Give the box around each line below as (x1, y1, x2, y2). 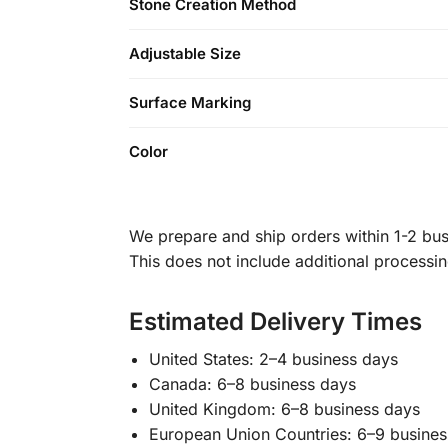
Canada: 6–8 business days (148, 374, 356, 395)
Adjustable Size (129, 44, 241, 64)
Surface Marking (129, 93, 251, 113)
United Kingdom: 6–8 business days (148, 399, 420, 420)
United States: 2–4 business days (148, 349, 398, 370)
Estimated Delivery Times (128, 307, 422, 337)
